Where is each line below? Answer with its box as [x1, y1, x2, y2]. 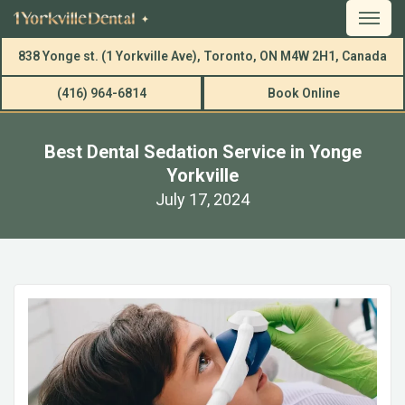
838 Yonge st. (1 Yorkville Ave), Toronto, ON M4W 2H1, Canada [18, 49, 387, 63]
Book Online [268, 86, 340, 100]
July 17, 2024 [155, 190, 250, 209]
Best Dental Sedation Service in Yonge [43, 141, 362, 163]
